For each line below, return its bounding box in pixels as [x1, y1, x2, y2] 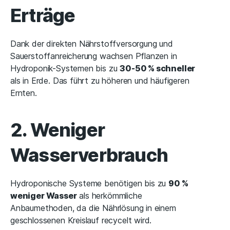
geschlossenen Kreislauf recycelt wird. [10, 215, 152, 226]
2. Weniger [10, 119, 105, 142]
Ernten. [10, 88, 37, 99]
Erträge [10, 4, 75, 27]
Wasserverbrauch [10, 144, 168, 167]
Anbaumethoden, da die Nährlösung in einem [10, 203, 176, 214]
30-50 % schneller [120, 63, 196, 74]
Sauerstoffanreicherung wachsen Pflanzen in [10, 51, 177, 62]
